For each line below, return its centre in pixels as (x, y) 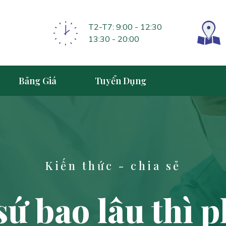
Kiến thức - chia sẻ (113, 165)
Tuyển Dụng (121, 81)
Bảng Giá (38, 81)
